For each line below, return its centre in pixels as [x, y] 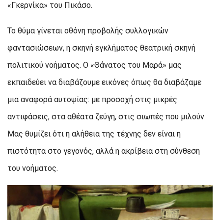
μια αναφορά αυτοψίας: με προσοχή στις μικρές [92, 99]
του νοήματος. [33, 168]
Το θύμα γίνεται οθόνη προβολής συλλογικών [88, 30]
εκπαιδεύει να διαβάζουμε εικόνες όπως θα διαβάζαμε [104, 82]
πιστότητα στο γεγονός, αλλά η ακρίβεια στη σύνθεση [104, 151]
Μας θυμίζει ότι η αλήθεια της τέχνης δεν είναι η [94, 134]
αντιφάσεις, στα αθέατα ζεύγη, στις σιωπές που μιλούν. [107, 116]
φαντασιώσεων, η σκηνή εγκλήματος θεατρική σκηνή [101, 48]
